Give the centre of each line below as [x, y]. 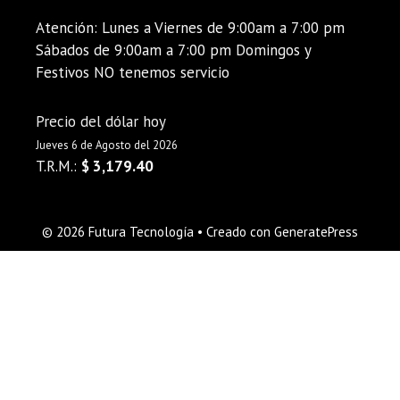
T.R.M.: [58, 167]
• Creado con [234, 232]
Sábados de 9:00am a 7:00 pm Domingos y [173, 50]
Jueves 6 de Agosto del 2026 [107, 146]
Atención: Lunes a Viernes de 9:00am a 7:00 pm [190, 28]
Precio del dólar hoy [101, 122]
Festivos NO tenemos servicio [133, 73]
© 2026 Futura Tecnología [118, 232]
